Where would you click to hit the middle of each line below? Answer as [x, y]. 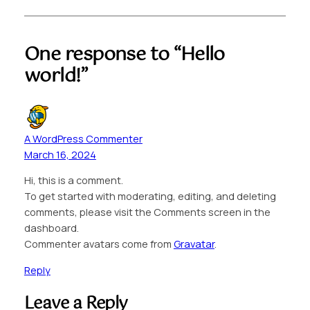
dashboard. [51, 228]
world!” [56, 77]
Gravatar [194, 244]
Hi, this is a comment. [73, 181]
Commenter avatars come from [99, 244]
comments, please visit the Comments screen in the [147, 212]
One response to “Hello [124, 55]
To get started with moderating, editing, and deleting [150, 197]
